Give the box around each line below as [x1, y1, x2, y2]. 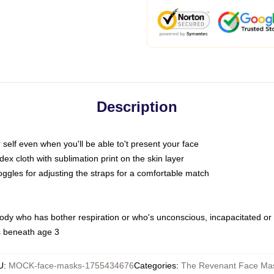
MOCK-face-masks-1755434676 [8, 261, 134, 270]
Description [97, 98, 177, 115]
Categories [133, 261, 176, 270]
